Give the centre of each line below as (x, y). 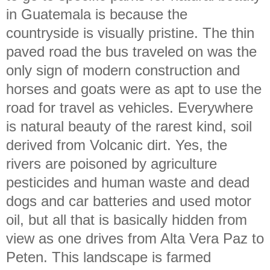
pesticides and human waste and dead (128, 182)
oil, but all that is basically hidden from (127, 219)
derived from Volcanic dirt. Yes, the (117, 145)
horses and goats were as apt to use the (134, 89)
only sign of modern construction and (123, 70)
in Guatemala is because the (97, 14)
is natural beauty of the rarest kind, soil (129, 126)
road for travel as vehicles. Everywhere (130, 107)
